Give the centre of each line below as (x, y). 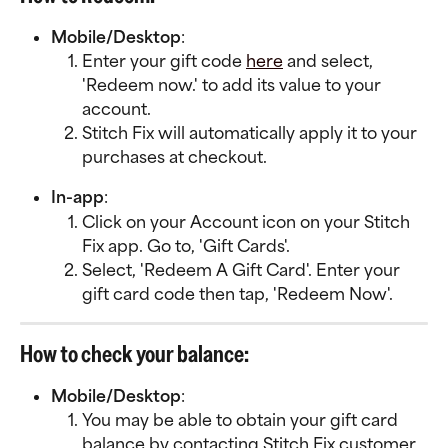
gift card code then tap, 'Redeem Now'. (237, 293)
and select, (330, 61)
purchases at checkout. (176, 157)
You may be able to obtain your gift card (242, 420)
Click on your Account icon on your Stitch (248, 221)
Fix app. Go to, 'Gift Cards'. (186, 245)
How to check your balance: (134, 353)
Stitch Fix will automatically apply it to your (251, 133)
